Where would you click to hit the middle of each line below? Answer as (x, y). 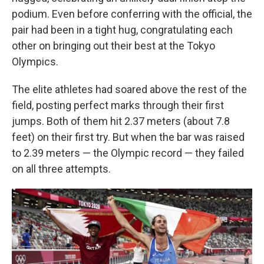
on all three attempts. (61, 169)
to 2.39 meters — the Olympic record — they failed (128, 153)
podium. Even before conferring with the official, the (132, 14)
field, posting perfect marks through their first (118, 105)
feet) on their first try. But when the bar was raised (128, 137)
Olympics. (35, 62)
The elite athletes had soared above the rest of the (129, 89)
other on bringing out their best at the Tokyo (113, 46)
